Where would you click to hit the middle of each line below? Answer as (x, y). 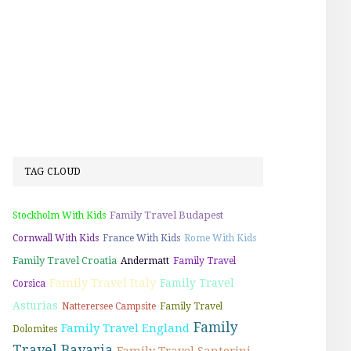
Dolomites (35, 329)
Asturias (35, 305)
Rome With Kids (220, 238)
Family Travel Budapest (166, 215)
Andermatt (145, 261)
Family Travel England (125, 328)
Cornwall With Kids (56, 238)
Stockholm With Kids (59, 215)
